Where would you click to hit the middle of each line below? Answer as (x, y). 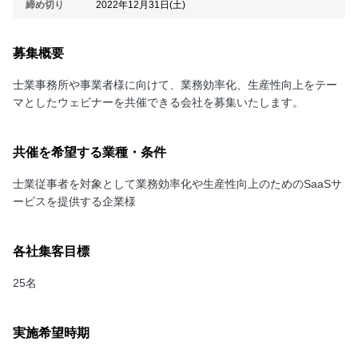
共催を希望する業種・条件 (89, 152)
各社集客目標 (51, 251)
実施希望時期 (51, 333)
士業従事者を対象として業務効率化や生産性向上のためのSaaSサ (177, 184)
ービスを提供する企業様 (74, 201)
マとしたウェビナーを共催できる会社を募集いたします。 (158, 102)
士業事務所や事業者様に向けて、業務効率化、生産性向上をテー (175, 85)
